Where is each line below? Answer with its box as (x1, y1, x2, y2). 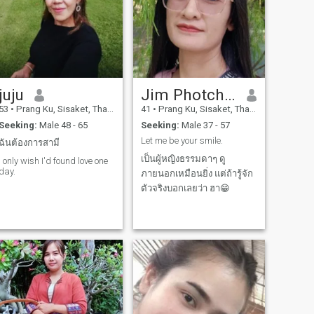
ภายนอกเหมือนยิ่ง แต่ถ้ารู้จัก (140, 168, 253, 179)
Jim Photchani (224, 86, 235, 104)
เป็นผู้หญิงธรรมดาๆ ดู (140, 153, 226, 164)
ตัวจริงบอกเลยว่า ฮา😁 (140, 182, 230, 193)
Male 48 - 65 (36, 119, 88, 130)
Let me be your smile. (140, 135, 223, 146)
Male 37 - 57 (179, 119, 230, 130)
